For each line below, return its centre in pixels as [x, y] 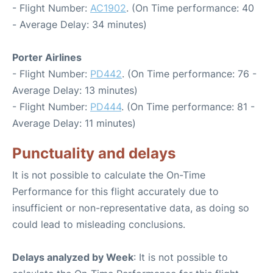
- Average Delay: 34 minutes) [80, 24]
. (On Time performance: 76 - [189, 74]
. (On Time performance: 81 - [188, 107]
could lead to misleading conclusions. [99, 224]
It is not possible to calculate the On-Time [109, 175]
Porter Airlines [47, 57]
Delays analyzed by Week [73, 257]
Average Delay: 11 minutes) [74, 123]
